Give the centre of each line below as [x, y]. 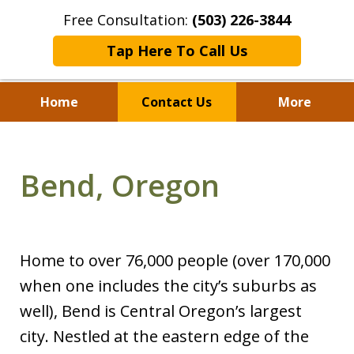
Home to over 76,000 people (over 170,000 [175, 261]
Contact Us [177, 102]
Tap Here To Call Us [177, 51]
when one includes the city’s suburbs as [168, 286]
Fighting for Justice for [177, 174]
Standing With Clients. [177, 150]
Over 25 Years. [177, 199]
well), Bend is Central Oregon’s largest [161, 311]
